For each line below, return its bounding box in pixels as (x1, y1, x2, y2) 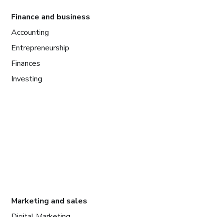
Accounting (11, 27, 49, 38)
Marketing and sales (11, 195, 87, 206)
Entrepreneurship (11, 42, 69, 53)
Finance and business (11, 11, 90, 22)
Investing (11, 73, 42, 84)
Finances (11, 58, 40, 69)
